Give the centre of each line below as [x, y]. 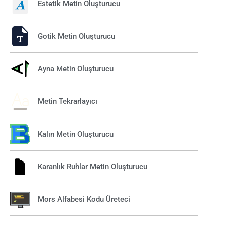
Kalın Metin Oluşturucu [76, 134]
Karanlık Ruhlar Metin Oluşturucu [92, 166]
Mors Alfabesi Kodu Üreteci [84, 199]
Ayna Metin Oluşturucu [76, 69]
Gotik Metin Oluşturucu [76, 36]
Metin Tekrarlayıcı [68, 101]
